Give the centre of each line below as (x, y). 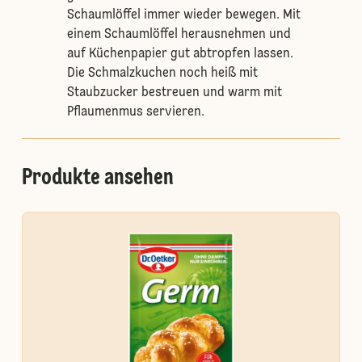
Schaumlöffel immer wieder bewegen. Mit (183, 15)
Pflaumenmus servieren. (135, 112)
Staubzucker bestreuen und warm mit (174, 93)
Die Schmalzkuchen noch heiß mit (162, 74)
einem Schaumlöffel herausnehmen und (179, 35)
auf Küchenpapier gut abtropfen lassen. (180, 54)
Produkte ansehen (97, 179)
